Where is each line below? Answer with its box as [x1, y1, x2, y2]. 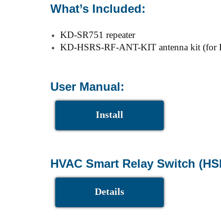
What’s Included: [50, 2, 146, 16]
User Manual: [50, 80, 124, 94]
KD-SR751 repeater [60, 30, 135, 40]
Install [96, 109, 123, 120]
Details [95, 186, 124, 197]
